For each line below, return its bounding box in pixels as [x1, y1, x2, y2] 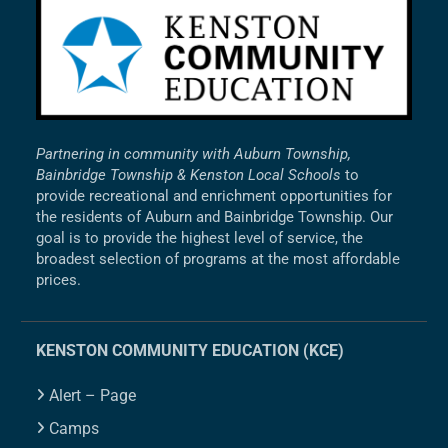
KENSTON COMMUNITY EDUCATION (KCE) [36, 340, 345, 360]
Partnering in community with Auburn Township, [36, 144, 352, 163]
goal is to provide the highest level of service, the [36, 228, 364, 247]
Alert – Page [49, 385, 137, 405]
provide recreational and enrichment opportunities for [36, 186, 393, 205]
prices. [36, 270, 82, 289]
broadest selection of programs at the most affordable [36, 249, 401, 268]
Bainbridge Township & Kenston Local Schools [36, 165, 342, 184]
